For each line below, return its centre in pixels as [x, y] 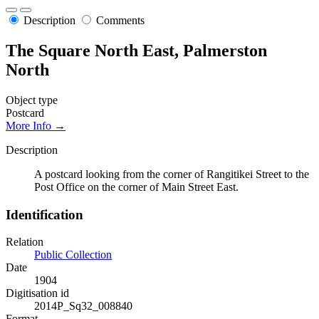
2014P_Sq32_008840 [83, 306]
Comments [120, 21]
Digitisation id [37, 293]
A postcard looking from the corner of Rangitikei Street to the [172, 174]
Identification [45, 214]
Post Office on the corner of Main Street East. [136, 187]
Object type [32, 100]
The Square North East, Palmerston [136, 51]
